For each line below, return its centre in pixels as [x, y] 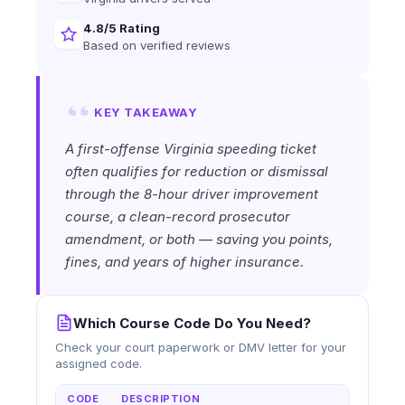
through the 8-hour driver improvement [192, 194]
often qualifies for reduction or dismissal [197, 171]
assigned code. [99, 363]
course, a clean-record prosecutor [178, 217]
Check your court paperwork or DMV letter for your [201, 347]
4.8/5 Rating [122, 28]
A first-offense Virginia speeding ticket [191, 149]
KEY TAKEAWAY [146, 112]
